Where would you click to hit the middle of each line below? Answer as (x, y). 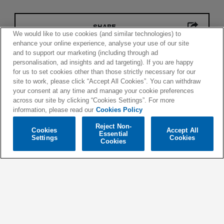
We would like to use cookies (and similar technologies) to (97, 34)
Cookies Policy (119, 110)
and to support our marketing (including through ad (86, 53)
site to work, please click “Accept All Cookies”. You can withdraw (107, 81)
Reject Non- (113, 126)
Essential (113, 134)
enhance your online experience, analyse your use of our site (101, 43)
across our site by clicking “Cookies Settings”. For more (94, 100)
